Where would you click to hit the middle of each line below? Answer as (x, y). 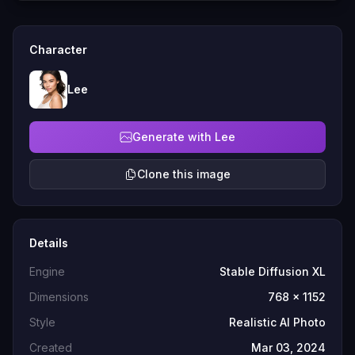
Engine (47, 271)
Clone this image (184, 174)
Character (58, 50)
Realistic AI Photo (277, 322)
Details (49, 243)
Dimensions (59, 297)
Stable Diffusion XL (273, 271)
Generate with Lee (184, 137)
